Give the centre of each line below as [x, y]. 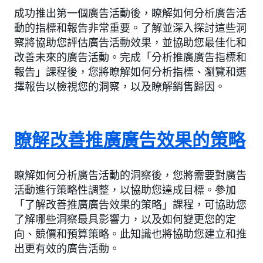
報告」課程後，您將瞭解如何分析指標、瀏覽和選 [130, 72]
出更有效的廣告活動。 [67, 249]
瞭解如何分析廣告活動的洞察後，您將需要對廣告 [130, 175]
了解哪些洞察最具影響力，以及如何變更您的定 [125, 219]
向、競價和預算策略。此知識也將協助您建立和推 [130, 234]
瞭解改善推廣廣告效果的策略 [130, 141]
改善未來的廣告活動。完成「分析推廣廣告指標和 [130, 57]
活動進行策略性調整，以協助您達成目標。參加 [125, 190]
